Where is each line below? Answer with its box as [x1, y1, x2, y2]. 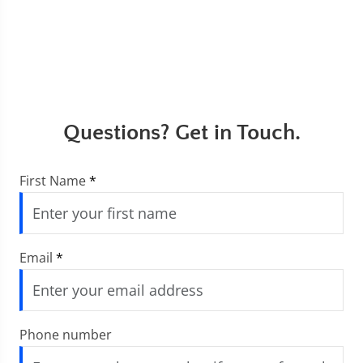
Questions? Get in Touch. [62, 120, 301, 145]
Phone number [19, 326, 112, 344]
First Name [19, 172, 89, 190]
